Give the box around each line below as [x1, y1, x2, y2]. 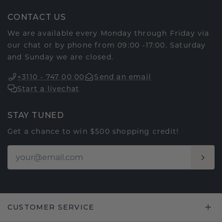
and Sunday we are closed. [7, 53, 113, 62]
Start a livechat [17, 84, 80, 94]
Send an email [94, 72, 152, 82]
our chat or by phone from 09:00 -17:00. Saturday [7, 41, 206, 50]
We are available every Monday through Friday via [7, 29, 210, 38]
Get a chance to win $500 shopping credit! [7, 127, 179, 136]
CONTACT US [7, 12, 66, 22]
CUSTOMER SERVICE [7, 203, 95, 212]
